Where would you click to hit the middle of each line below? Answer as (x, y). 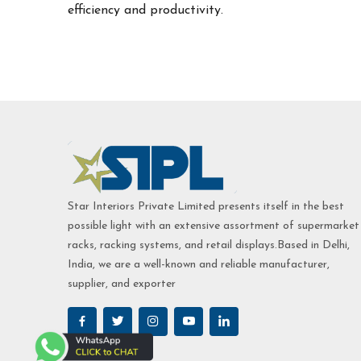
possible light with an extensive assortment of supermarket (214, 226)
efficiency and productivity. (145, 10)
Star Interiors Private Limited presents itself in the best (206, 206)
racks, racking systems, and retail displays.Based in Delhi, (209, 245)
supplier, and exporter (122, 284)
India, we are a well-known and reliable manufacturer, (199, 264)
